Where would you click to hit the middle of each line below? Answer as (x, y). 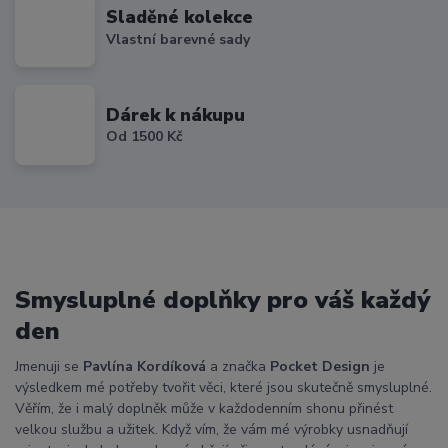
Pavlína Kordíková (144, 367)
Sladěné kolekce (180, 17)
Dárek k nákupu (176, 114)
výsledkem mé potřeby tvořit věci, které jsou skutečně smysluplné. (223, 388)
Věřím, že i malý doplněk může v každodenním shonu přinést (204, 409)
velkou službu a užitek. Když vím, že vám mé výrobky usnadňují (211, 430)
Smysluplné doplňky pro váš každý (222, 300)
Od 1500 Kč (145, 137)
